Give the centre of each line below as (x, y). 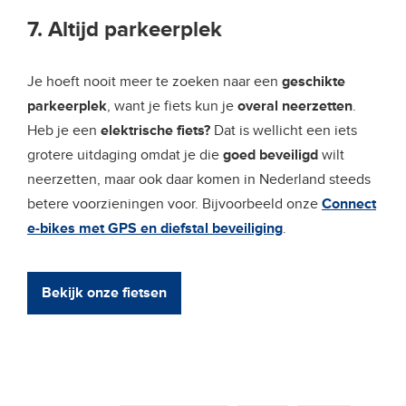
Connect (349, 203)
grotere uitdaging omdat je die (125, 155)
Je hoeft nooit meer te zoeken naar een (155, 81)
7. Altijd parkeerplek (125, 29)
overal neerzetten (295, 106)
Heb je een (64, 130)
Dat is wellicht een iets (284, 130)
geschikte (314, 81)
